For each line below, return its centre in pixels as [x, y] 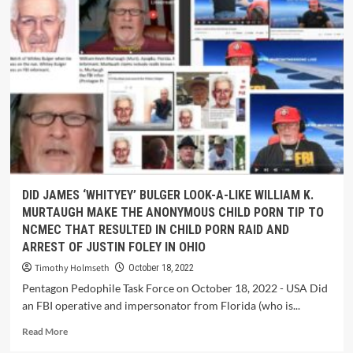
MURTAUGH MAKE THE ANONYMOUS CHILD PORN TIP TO [173, 212]
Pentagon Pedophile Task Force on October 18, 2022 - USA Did [175, 288]
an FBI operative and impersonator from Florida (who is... [161, 305]
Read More [45, 331]
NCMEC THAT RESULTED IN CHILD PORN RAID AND [155, 230]
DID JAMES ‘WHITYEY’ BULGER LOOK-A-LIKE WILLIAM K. [167, 195]
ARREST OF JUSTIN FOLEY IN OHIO [113, 247]
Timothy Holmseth [72, 268]
